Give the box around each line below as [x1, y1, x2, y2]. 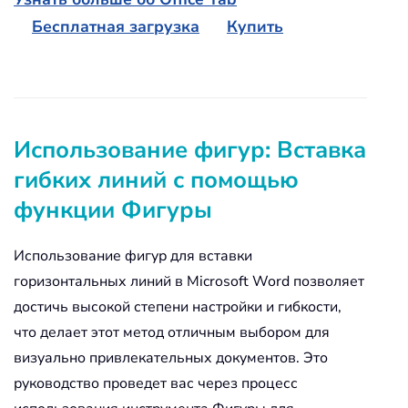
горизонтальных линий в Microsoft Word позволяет [14, 270, 364, 291]
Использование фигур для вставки [14, 245, 252, 266]
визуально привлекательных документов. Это [14, 347, 328, 368]
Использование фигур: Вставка [14, 133, 366, 166]
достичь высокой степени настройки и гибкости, [14, 296, 342, 317]
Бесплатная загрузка [32, 15, 199, 37]
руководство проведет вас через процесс [14, 372, 298, 393]
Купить [227, 15, 283, 37]
